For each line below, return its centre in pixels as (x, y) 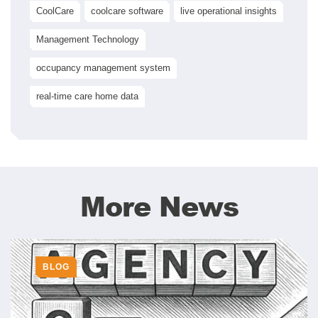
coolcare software (127, 11)
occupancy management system (103, 68)
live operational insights (229, 11)
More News (159, 206)
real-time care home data (87, 97)
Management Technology (88, 40)
